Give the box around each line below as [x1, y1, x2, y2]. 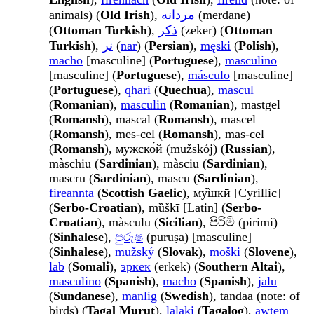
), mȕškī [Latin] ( [137, 200, 226, 215]
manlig [122, 289, 157, 303]
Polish [238, 39, 271, 53]
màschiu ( [49, 156, 99, 171]
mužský [115, 245, 154, 259]
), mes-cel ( [104, 127, 163, 142]
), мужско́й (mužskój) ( [104, 142, 225, 156]
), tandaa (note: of [209, 289, 300, 303]
